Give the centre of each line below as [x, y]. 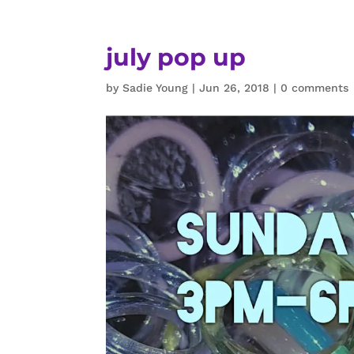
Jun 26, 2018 [235, 88]
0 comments [315, 88]
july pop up [176, 57]
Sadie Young [156, 88]
